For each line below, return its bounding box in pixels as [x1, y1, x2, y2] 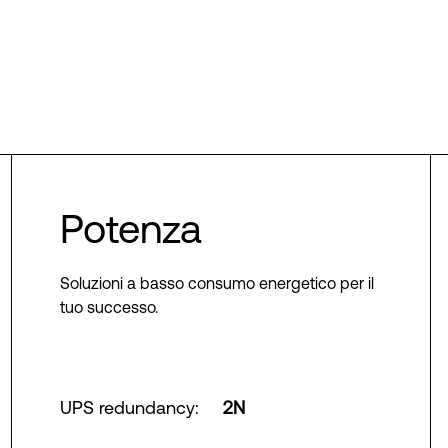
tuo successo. [59, 298, 158, 316]
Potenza [59, 206, 202, 251]
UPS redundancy [59, 397, 195, 418]
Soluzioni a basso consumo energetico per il [59, 274, 374, 292]
